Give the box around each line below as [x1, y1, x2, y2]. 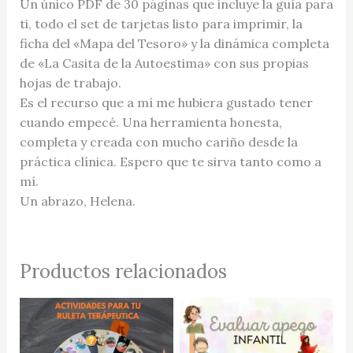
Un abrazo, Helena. [19, 192, 136, 209]
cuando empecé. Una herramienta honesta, [19, 113, 282, 130]
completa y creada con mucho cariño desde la [19, 133, 298, 150]
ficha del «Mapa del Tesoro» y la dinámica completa [19, 35, 329, 51]
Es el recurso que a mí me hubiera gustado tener [19, 94, 313, 110]
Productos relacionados [19, 258, 227, 284]
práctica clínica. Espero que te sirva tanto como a [19, 153, 321, 169]
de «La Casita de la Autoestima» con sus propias [19, 54, 309, 71]
